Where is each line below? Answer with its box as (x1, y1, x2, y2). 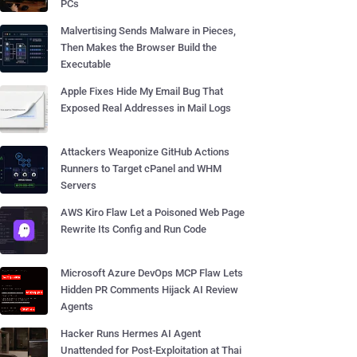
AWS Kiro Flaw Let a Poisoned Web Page (61, 206, 245, 218)
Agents (61, 300, 93, 312)
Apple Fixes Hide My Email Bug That (61, 85, 223, 97)
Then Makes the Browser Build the (61, 41, 217, 53)
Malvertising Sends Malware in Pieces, (61, 25, 236, 37)
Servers (61, 179, 96, 191)
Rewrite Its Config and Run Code (61, 223, 206, 235)
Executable (61, 58, 111, 70)
